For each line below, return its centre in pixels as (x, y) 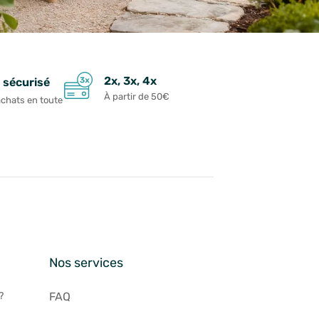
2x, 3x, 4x (131, 81)
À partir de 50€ (137, 96)
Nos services (87, 263)
